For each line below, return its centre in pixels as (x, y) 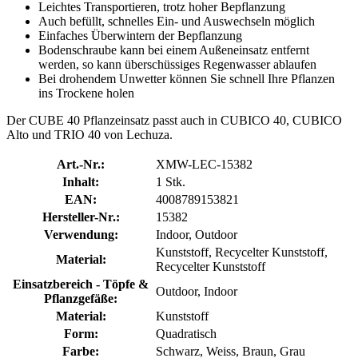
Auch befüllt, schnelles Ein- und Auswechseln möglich (177, 21)
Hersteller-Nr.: (81, 217)
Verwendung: (81, 234)
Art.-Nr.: (81, 164)
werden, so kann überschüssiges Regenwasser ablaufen (177, 64)
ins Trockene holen (86, 93)
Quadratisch (186, 333)
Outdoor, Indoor (197, 291)
